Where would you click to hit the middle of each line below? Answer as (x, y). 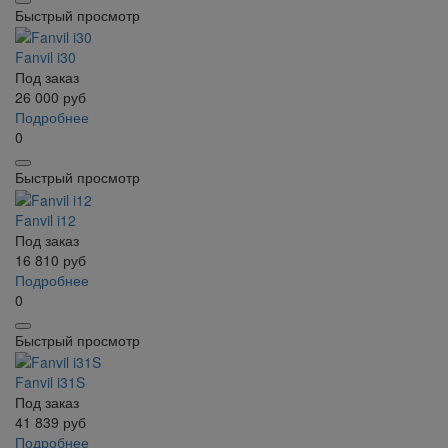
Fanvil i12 (45, 219)
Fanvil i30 (45, 57)
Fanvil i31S (50, 381)
